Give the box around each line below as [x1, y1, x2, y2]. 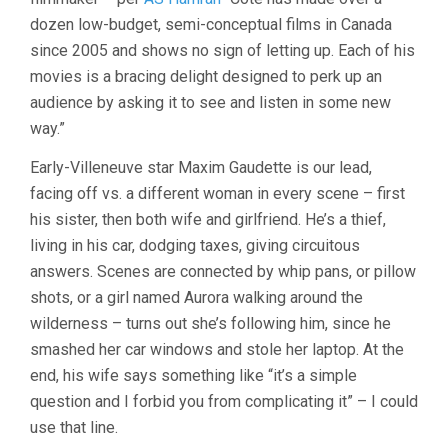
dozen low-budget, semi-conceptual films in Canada [30, 15, 392, 34]
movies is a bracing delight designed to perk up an [30, 67, 382, 86]
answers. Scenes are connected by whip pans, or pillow [30, 262, 416, 281]
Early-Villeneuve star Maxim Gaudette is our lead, [30, 158, 372, 177]
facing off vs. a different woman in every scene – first [30, 184, 405, 203]
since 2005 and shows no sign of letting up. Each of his [30, 41, 415, 60]
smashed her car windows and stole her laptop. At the [30, 340, 404, 359]
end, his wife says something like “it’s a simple [30, 366, 357, 385]
